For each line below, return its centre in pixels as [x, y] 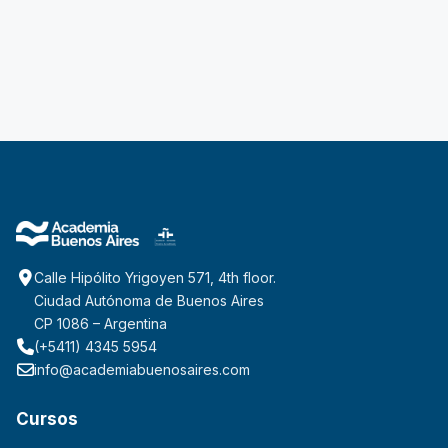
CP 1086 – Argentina [100, 324]
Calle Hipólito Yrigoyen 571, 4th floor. [155, 278]
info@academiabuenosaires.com [142, 370]
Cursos [47, 419]
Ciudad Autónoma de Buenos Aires [149, 301]
